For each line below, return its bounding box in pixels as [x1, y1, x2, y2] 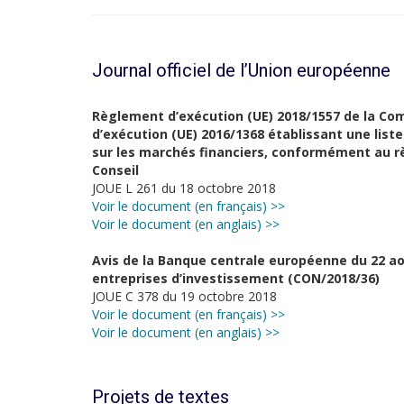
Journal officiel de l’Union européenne [92, 60, 390, 81]
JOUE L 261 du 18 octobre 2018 [92, 179, 276, 197]
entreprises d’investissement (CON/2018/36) [92, 270, 380, 287]
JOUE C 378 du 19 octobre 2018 [92, 288, 277, 305]
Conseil [92, 161, 139, 179]
